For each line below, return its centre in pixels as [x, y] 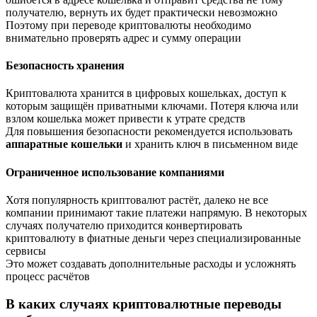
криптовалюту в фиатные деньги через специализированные [153, 238]
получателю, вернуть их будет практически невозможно [142, 12]
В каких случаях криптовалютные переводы [144, 304]
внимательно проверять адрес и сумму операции [123, 38]
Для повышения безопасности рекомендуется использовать [149, 132]
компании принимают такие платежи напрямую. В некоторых [156, 212]
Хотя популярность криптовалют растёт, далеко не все [137, 200]
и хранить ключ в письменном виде [210, 144]
